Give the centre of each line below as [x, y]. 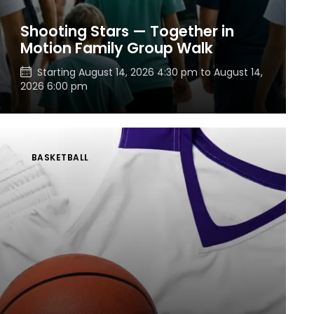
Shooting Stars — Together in [127, 31]
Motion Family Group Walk [116, 48]
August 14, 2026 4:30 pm [138, 72]
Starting [57, 72]
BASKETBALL [60, 157]
